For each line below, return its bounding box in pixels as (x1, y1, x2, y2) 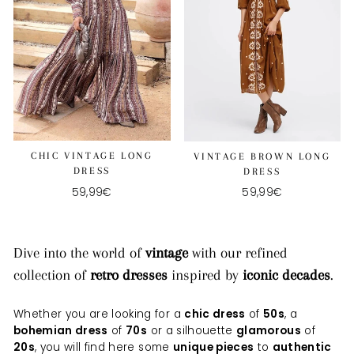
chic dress (184, 307, 246, 322)
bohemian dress (13, 323, 108, 338)
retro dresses (90, 267, 168, 283)
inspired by (168, 267, 243, 283)
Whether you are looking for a (13, 307, 185, 322)
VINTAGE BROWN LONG (194, 150, 331, 162)
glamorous (235, 323, 302, 338)
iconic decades (243, 267, 330, 283)
